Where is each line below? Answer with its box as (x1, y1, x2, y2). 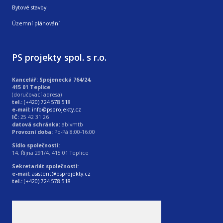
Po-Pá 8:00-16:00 (53, 128, 95, 135)
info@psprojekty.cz (32, 106, 81, 113)
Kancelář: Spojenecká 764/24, (12, 76, 92, 83)
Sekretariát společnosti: (12, 162, 79, 170)
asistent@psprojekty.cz (32, 170, 91, 177)
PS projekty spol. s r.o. (12, 51, 107, 63)
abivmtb (60, 120, 83, 128)
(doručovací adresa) (12, 91, 62, 98)
